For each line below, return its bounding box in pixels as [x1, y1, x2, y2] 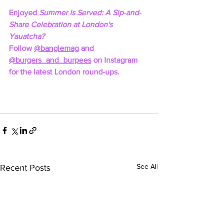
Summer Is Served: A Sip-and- [39, 8, 141, 17]
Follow [9, 44, 34, 52]
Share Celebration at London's [9, 20, 114, 29]
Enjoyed [9, 8, 39, 17]
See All [137, 162, 158, 170]
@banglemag [34, 44, 79, 52]
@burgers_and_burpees [9, 56, 91, 64]
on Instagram [91, 56, 140, 64]
